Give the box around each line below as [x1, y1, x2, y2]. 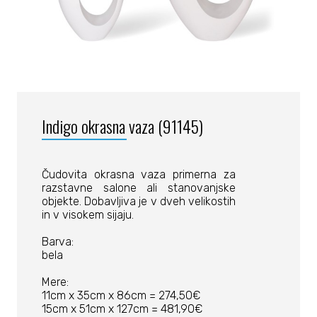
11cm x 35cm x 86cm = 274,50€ [41, 289, 200, 302]
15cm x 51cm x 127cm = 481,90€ [41, 302, 202, 316]
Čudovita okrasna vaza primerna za [41, 168, 236, 181]
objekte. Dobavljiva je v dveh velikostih [41, 195, 236, 208]
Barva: [41, 235, 74, 248]
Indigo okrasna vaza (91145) [41, 113, 203, 139]
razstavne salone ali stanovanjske [41, 181, 236, 195]
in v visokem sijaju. [41, 208, 134, 221]
